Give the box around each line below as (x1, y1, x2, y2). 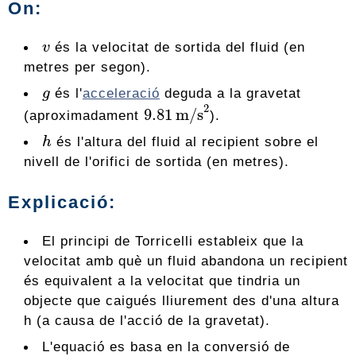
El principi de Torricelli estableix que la (42, 232, 304, 249)
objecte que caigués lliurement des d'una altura (24, 292, 339, 308)
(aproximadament (24, 106, 144, 123)
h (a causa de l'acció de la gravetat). (24, 311, 270, 328)
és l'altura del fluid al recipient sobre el (51, 133, 319, 149)
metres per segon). (24, 59, 151, 75)
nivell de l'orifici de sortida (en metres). (24, 153, 289, 169)
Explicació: (8, 192, 116, 212)
